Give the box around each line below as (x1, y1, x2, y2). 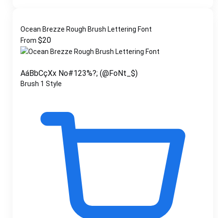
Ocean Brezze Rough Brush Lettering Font (20, 25, 152, 33)
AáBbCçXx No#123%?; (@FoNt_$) (20, 68, 138, 78)
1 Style (40, 79, 62, 88)
